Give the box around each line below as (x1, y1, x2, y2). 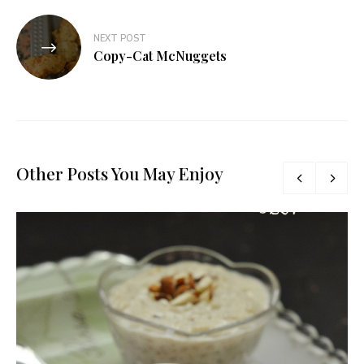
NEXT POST (93, 32, 146, 45)
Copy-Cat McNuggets (93, 46, 227, 64)
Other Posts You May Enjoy (16, 162, 223, 185)
